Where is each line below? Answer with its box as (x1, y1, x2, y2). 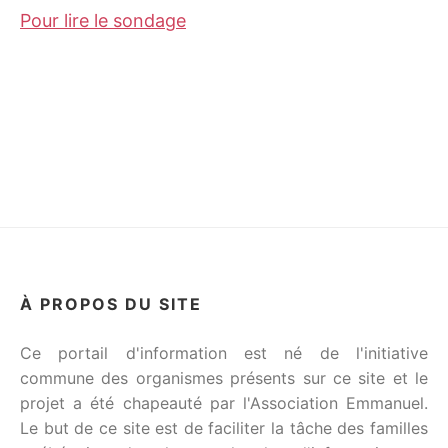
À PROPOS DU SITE (20, 293, 202, 314)
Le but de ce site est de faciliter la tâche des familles (20, 417, 428, 438)
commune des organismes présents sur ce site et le (20, 367, 428, 388)
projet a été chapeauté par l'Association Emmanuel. (20, 392, 428, 413)
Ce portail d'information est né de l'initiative (20, 342, 428, 363)
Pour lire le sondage (20, 9, 186, 31)
